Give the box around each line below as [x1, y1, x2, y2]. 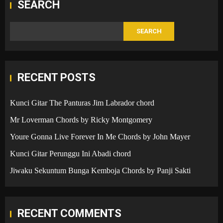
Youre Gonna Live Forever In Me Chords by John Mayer [10, 132, 190, 141]
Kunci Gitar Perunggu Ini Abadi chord [10, 149, 131, 158]
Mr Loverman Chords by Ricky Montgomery [10, 115, 152, 124]
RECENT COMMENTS [17, 207, 121, 220]
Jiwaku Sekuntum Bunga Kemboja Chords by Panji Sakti [10, 166, 191, 175]
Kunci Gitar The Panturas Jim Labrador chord [10, 98, 154, 107]
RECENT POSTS [17, 71, 96, 84]
